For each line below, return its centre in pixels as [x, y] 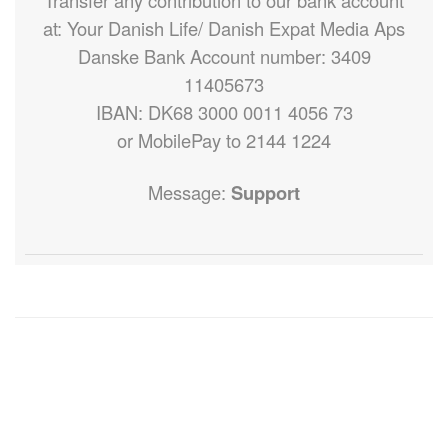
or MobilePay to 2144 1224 [224, 140]
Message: [189, 192]
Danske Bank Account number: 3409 [224, 56]
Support [265, 193]
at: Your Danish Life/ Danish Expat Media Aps [224, 28]
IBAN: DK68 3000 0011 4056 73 [224, 112]
